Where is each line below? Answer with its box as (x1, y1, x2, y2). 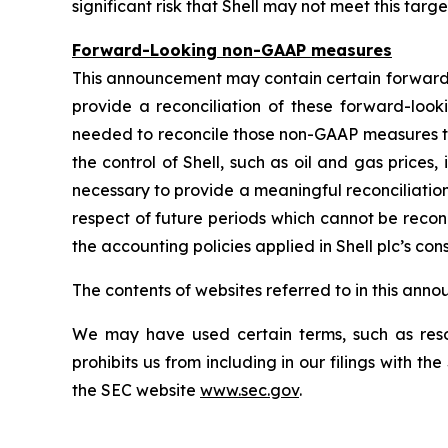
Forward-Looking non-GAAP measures (72, 39, 392, 60)
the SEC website (72, 379, 200, 400)
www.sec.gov (200, 379, 299, 400)
